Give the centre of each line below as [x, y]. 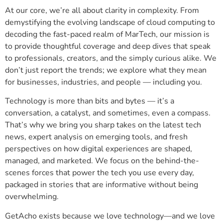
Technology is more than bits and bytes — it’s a [90, 101]
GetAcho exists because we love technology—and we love [110, 216]
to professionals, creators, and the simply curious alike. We [111, 58]
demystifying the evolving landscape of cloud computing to [110, 22]
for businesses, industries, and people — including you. [104, 82]
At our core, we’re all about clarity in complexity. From [102, 10]
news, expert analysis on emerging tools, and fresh [96, 137]
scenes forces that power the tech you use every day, [100, 173]
